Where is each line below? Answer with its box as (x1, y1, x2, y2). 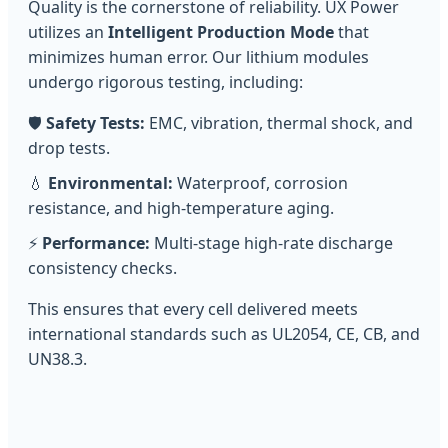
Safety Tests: (46, 112, 145, 135)
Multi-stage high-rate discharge (150, 232, 393, 255)
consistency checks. (28, 257, 177, 280)
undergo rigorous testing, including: (28, 71, 303, 94)
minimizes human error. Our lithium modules (28, 46, 369, 69)
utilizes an (28, 21, 108, 44)
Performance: (42, 232, 150, 255)
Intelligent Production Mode (108, 21, 334, 44)
